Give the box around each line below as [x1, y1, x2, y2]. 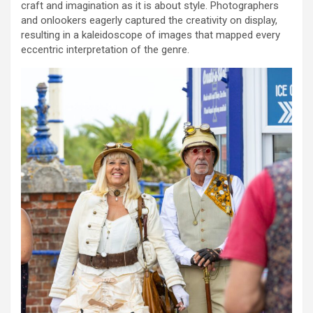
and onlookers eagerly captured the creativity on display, [21, 13, 277, 27]
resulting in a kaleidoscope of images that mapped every [21, 28, 280, 41]
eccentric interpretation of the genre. [21, 43, 189, 56]
